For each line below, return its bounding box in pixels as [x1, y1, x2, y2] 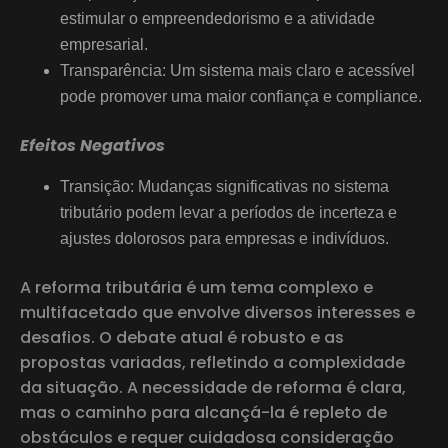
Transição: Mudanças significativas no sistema [60, 177, 389, 195]
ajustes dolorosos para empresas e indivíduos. [60, 229, 393, 247]
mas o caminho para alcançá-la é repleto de [20, 400, 387, 424]
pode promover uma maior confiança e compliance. [60, 87, 426, 105]
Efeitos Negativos [20, 133, 165, 157]
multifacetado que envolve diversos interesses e [20, 300, 415, 324]
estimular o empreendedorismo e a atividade [60, 9, 375, 27]
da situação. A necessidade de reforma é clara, [20, 375, 406, 399]
